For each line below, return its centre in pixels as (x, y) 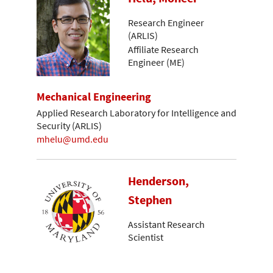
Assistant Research (166, 225)
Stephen (150, 200)
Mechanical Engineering (94, 97)
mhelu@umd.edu (73, 139)
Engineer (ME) (156, 62)
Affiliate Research (163, 49)
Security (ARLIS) (69, 125)
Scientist (146, 237)
